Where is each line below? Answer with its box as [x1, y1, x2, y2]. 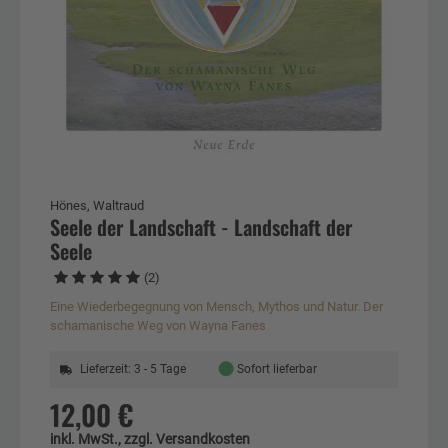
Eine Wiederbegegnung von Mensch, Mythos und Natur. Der [50, 298, 383, 314]
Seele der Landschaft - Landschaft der [50, 211, 353, 242]
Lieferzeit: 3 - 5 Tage [80, 361, 186, 376]
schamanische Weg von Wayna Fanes [50, 317, 266, 333]
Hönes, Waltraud [50, 197, 144, 213]
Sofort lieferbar [237, 361, 318, 376]
